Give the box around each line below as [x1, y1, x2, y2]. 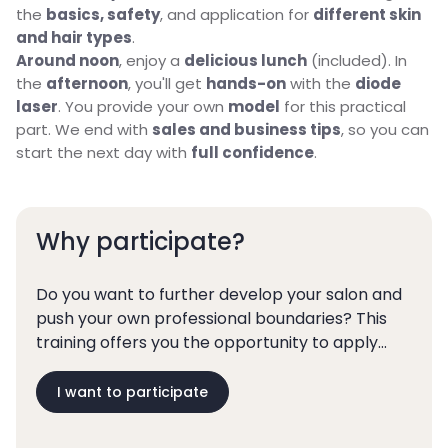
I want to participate [57, 381, 208, 402]
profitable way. [36, 378, 154, 402]
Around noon [16, 50, 119, 72]
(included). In [307, 50, 407, 72]
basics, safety [46, 4, 160, 26]
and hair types [16, 27, 132, 49]
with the [286, 73, 355, 95]
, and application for [160, 4, 313, 26]
